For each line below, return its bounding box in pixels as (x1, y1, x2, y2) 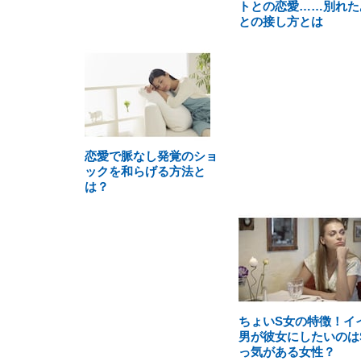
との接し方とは (238, 15, 323, 28)
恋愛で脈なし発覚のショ (85, 149, 218, 163)
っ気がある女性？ (238, 345, 335, 359)
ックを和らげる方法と (85, 164, 205, 178)
